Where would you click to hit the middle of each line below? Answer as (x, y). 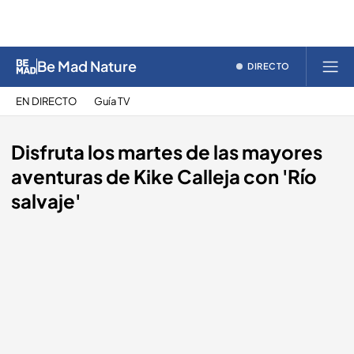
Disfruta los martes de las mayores (167, 152)
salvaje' (46, 201)
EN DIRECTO (46, 101)
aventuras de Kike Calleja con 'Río (164, 176)
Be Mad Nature (87, 66)
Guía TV (112, 101)
